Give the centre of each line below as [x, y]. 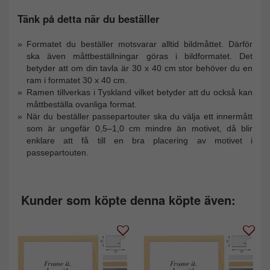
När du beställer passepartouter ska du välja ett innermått [140, 116]
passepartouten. [58, 152]
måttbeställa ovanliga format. [82, 104]
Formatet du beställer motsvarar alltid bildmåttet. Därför [140, 44]
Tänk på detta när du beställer [89, 18]
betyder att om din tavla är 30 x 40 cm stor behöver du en [140, 68]
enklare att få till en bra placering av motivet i [140, 140]
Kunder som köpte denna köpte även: [128, 199]
